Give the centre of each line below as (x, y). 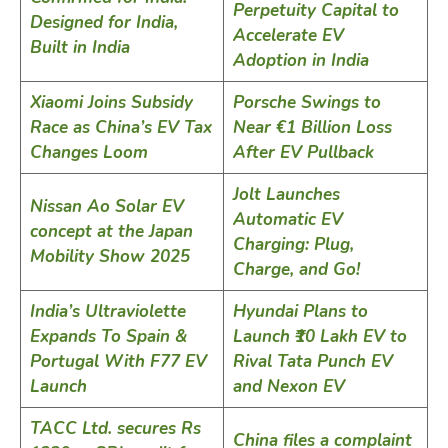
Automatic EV (287, 219)
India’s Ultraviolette (107, 311)
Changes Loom (88, 152)
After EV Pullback (303, 152)
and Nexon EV (288, 386)
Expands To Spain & (108, 336)
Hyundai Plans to (300, 311)
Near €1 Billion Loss (312, 127)
